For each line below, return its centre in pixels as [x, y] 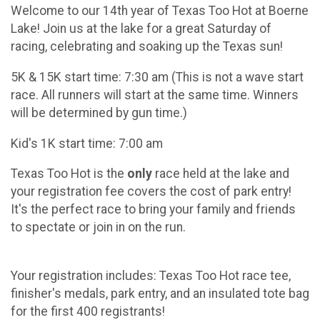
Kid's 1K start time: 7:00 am [87, 143]
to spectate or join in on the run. [98, 227]
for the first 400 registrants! [88, 311]
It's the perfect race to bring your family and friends [153, 210]
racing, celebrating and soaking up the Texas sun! [147, 47]
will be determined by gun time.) [99, 112]
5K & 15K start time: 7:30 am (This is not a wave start [157, 77]
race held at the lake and [221, 174]
